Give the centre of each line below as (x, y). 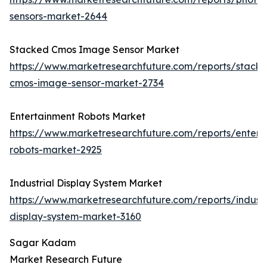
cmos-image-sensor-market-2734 (87, 83)
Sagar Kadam (43, 243)
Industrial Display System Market (86, 183)
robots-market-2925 (56, 150)
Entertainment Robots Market (77, 117)
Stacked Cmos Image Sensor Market (94, 50)
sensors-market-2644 (58, 16)
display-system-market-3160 (75, 217)
